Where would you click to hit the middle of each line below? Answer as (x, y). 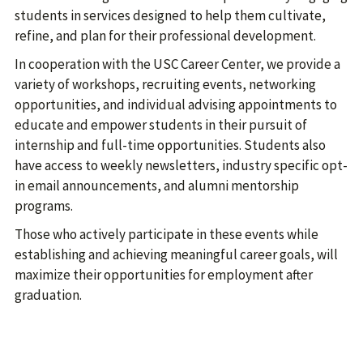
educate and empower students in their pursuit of (161, 125)
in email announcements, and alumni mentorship (157, 186)
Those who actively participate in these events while (167, 234)
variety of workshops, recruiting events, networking (165, 84)
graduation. (48, 295)
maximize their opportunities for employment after (164, 275)
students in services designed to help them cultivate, (170, 15)
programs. (44, 206)
